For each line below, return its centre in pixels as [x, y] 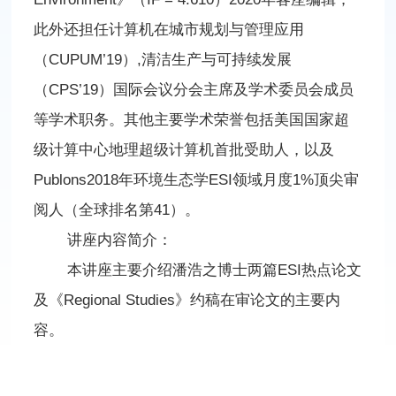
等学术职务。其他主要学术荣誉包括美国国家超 [192, 120]
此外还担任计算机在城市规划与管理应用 [169, 30]
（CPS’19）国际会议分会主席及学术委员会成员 [194, 90]
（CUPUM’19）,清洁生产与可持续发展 [163, 60]
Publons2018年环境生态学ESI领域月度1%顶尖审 [197, 180]
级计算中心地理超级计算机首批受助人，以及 [184, 150]
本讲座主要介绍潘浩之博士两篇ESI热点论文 [214, 270]
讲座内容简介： [119, 240]
